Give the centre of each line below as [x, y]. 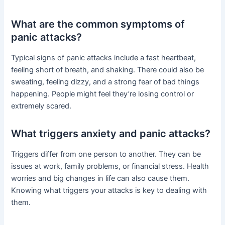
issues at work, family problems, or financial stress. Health [110, 166]
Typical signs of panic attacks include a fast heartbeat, [104, 58]
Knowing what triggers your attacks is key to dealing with [109, 190]
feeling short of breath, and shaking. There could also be [108, 70]
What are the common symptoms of [98, 24]
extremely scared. [41, 106]
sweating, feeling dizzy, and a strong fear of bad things [105, 82]
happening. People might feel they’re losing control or [103, 94]
